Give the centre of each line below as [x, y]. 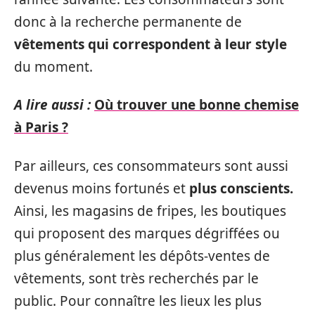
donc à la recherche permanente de [128, 21]
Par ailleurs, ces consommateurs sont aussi [151, 166]
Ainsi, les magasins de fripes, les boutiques [150, 211]
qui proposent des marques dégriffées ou [147, 233]
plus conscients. [241, 188]
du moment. [53, 66]
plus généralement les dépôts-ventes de [142, 256]
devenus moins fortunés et [102, 188]
